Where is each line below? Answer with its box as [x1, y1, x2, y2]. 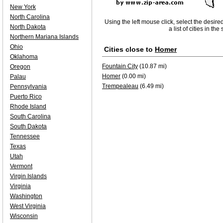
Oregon [10, 63, 30, 70]
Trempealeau [102, 83, 138, 90]
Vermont [10, 163, 32, 170]
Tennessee [10, 133, 40, 140]
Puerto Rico [10, 93, 42, 100]
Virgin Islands [10, 173, 47, 180]
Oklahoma [10, 53, 38, 60]
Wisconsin [10, 213, 38, 220]
